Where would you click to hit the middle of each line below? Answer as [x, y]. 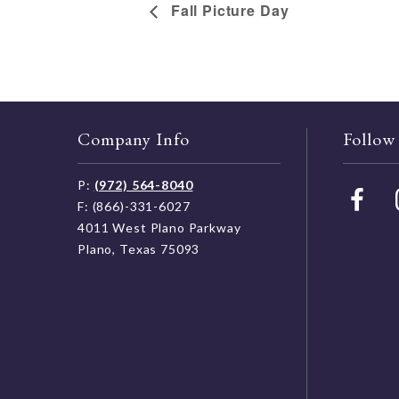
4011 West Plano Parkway [159, 227]
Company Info [134, 138]
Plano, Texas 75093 [139, 248]
